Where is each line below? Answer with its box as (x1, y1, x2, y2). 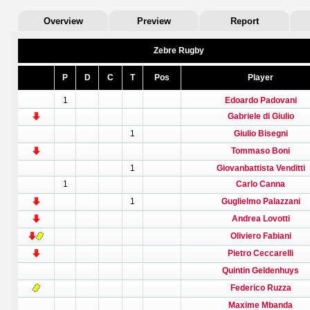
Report (230, 16, 259, 26)
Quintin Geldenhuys (222, 266, 299, 275)
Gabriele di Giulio (227, 112, 294, 120)
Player (248, 73, 273, 82)
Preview (136, 16, 171, 26)
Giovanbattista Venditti (216, 164, 305, 172)
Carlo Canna (236, 180, 285, 188)
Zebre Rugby (154, 46, 204, 55)
